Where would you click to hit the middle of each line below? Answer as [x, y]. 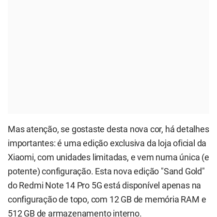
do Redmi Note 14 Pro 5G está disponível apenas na [105, 185]
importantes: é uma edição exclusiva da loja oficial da [107, 143]
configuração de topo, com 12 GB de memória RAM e [107, 199]
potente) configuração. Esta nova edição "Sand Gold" [106, 171]
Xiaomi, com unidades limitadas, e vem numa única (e [108, 157]
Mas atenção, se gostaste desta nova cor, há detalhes [108, 129]
